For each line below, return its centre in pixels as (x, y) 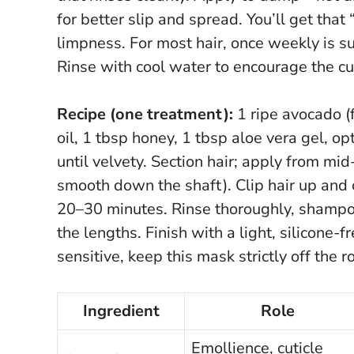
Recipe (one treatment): (145, 114)
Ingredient (121, 311)
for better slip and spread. (150, 19)
